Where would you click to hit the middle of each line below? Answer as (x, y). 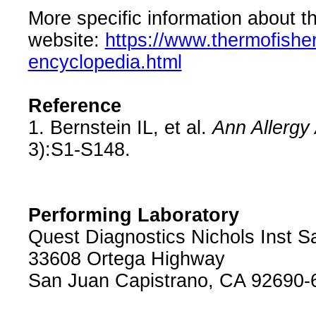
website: (66, 41)
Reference (74, 106)
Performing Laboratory (133, 215)
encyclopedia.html (105, 62)
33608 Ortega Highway (126, 259)
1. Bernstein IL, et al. (120, 128)
